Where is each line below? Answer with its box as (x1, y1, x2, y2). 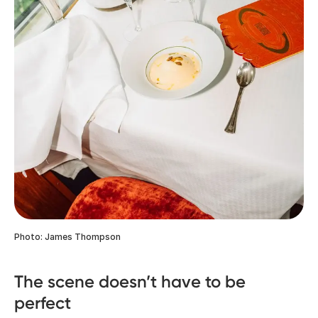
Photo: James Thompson (14, 231, 121, 243)
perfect (14, 292, 71, 314)
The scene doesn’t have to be (14, 271, 246, 292)
